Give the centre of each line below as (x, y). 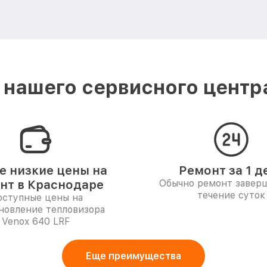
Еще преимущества (133, 256)
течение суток (231, 195)
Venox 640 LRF (36, 221)
